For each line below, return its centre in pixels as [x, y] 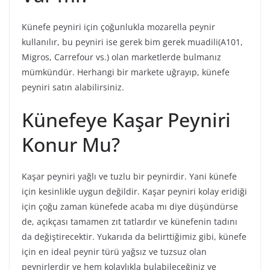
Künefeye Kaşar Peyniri [126, 120]
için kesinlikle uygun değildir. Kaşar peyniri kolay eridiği [134, 192]
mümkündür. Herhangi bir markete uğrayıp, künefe [126, 72]
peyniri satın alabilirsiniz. [73, 87]
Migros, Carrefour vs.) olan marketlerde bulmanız [121, 57]
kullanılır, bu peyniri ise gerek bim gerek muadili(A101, [132, 42]
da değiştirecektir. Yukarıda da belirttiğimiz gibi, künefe [134, 237]
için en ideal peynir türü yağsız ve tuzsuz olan [114, 252]
